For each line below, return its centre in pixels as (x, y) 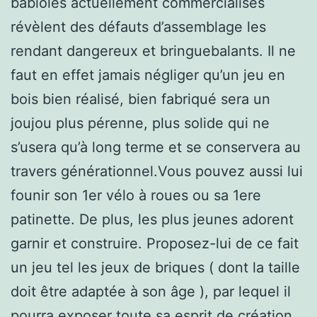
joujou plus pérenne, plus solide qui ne (140, 123)
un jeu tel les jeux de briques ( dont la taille (155, 267)
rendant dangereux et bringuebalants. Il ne (153, 51)
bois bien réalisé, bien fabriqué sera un (140, 99)
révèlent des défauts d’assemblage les (138, 27)
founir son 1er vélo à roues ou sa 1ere (136, 195)
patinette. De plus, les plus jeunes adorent (152, 219)
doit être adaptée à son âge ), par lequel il (151, 291)
